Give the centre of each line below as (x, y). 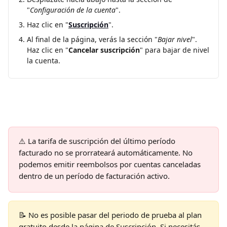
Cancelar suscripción (104, 50)
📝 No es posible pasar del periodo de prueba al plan (111, 215)
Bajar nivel (175, 40)
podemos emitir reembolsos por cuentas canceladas (111, 164)
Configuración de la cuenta (73, 10)
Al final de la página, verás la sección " (92, 40)
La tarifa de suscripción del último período (103, 141)
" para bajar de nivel (176, 50)
